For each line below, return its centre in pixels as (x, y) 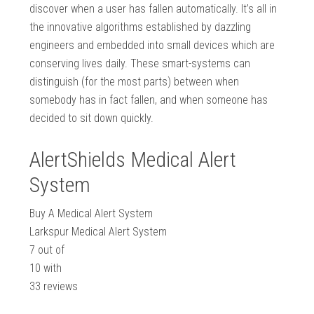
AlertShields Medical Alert (133, 160)
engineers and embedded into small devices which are (152, 46)
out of (50, 250)
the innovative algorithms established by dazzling (141, 27)
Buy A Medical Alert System (91, 214)
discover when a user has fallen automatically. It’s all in (153, 9)
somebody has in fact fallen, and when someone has (149, 100)
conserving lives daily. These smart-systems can (140, 64)
